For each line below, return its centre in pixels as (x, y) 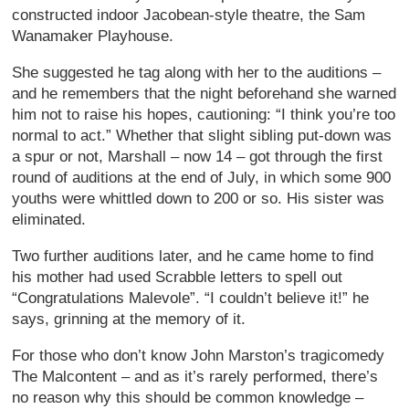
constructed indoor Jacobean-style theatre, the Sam (189, 15)
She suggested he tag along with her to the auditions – (197, 72)
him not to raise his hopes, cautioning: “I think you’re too (204, 114)
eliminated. (49, 219)
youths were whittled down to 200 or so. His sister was (199, 198)
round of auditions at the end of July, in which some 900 (202, 177)
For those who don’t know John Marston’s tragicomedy (199, 355)
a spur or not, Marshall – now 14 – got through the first (198, 156)
